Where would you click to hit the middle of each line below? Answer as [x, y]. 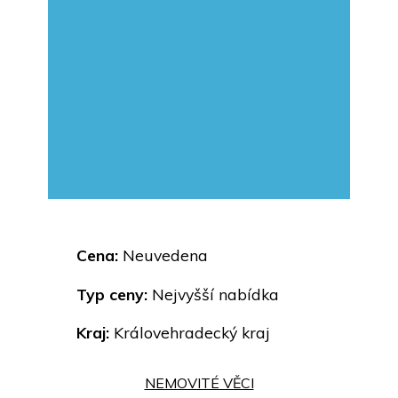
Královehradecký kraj [190, 333]
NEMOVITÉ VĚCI [199, 383]
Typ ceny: [112, 294]
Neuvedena [163, 255]
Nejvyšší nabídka [213, 294]
